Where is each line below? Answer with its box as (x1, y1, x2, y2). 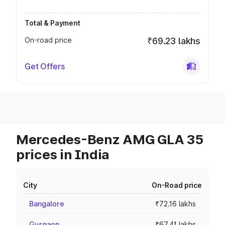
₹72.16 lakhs (155, 199, 196, 208)
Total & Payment (25, 19, 80, 27)
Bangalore (29, 199, 64, 208)
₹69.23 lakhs (147, 36, 200, 46)
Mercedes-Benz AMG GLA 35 (16, 132, 203, 147)
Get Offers (25, 61, 65, 71)
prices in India (16, 147, 110, 162)
